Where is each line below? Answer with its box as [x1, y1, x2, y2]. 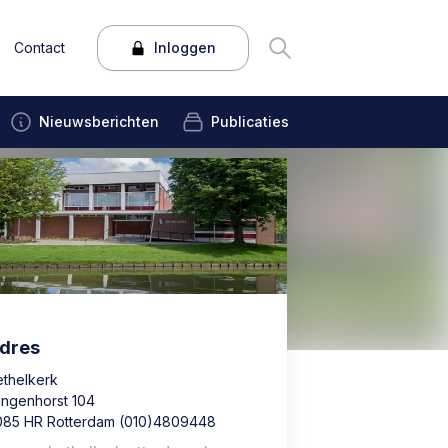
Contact [13, 38, 65, 56]
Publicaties [211, 113, 290, 130]
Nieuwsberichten [39, 113, 160, 130]
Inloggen [153, 39, 216, 56]
